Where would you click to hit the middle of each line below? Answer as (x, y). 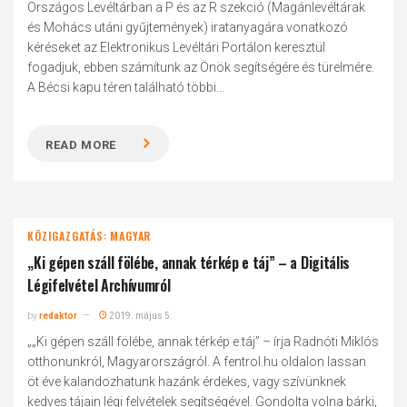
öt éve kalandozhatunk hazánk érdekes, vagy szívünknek (187, 382)
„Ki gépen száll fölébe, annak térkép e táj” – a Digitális (189, 263)
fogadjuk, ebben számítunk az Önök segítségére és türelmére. (201, 67)
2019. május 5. (140, 316)
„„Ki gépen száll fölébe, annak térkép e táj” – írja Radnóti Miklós (203, 342)
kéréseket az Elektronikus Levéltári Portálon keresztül (177, 47)
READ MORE (81, 145)
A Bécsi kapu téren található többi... (126, 87)
